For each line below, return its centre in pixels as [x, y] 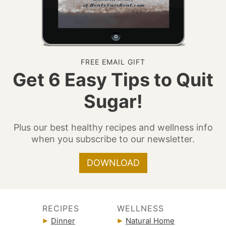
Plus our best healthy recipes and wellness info [113, 127]
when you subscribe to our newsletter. [113, 139]
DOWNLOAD [113, 162]
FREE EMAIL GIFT [113, 62]
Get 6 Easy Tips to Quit [113, 79]
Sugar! [113, 101]
